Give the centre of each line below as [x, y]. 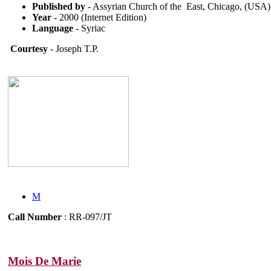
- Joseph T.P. [73, 49]
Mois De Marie [44, 261]
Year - [46, 18]
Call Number [35, 217]
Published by [59, 7]
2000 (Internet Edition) [103, 18]
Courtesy [28, 49]
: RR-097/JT [87, 217]
